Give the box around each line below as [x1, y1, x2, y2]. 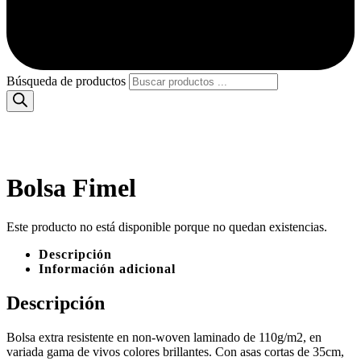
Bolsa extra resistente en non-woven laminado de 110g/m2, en [6, 330, 322, 345]
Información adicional [39, 262, 176, 276]
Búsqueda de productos [6, 74, 126, 89]
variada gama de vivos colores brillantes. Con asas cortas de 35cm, [6, 345, 344, 359]
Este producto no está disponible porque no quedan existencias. [6, 220, 327, 234]
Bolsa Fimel [6, 172, 136, 202]
